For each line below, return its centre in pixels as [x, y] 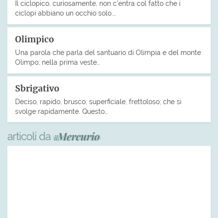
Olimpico [35, 39]
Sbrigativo [37, 88]
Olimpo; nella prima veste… [57, 62]
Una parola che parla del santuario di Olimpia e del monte [108, 52]
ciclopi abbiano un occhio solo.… [65, 13]
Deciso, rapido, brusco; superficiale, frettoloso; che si [98, 101]
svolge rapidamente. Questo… [61, 111]
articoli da [30, 136]
